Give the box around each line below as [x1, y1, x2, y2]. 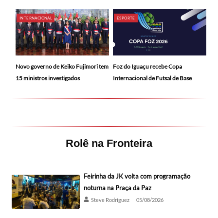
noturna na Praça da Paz [84, 184, 151, 192]
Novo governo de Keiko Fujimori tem [16, 62, 109, 70]
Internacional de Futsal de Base [113, 74, 192, 82]
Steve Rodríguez [91, 197, 129, 203]
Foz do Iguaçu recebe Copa [113, 63, 182, 71]
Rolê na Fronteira [66, 137, 152, 150]
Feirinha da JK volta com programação [84, 172, 190, 181]
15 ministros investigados [16, 74, 80, 82]
